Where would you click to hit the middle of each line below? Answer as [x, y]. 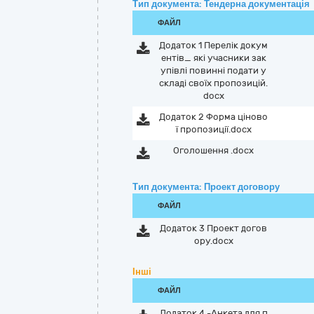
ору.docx [213, 241]
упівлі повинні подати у [214, 70]
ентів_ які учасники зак [213, 58]
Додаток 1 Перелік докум [214, 45]
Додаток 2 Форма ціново [214, 117]
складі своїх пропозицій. [214, 83]
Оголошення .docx [214, 150]
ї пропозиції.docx [213, 129]
